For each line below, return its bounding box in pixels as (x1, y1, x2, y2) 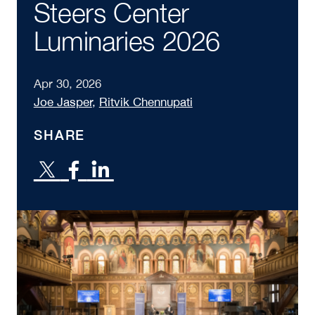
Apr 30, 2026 (33, 76, 101, 91)
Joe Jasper (33, 94, 92, 109)
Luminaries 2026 (33, 25, 221, 56)
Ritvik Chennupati (98, 94, 193, 109)
